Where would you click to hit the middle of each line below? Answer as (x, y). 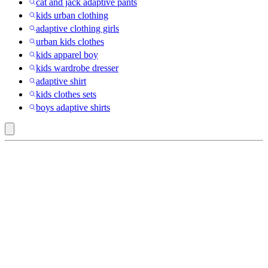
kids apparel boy (67, 55)
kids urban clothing (72, 16)
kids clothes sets (66, 95)
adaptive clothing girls (77, 29)
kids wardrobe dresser (77, 68)
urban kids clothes (70, 42)
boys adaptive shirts (73, 108)
